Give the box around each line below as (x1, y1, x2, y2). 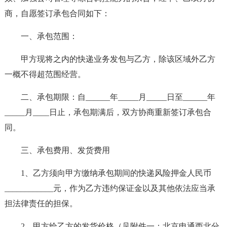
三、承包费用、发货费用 (20, 146, 110, 155)
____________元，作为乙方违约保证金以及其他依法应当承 (4, 184, 215, 193)
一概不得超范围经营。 (4, 70, 86, 79)
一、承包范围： (20, 32, 78, 41)
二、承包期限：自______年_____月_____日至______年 (20, 93, 215, 101)
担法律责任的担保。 (4, 199, 78, 208)
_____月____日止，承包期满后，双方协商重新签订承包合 (4, 108, 211, 117)
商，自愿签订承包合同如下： (4, 9, 110, 18)
